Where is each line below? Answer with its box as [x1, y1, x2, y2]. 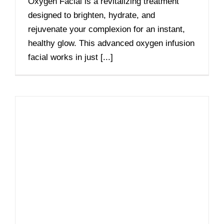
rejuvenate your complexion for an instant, [28, 24, 185, 34]
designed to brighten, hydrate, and [28, 10, 155, 20]
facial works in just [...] [28, 52, 113, 62]
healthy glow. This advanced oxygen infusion [28, 38, 194, 48]
